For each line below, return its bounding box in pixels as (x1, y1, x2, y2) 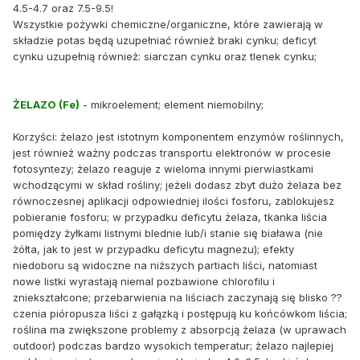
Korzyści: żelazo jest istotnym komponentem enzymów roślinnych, (13, 129, 344, 143)
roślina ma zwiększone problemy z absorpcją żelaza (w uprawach (13, 322, 346, 336)
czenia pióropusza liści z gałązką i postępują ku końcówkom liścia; (13, 306, 347, 320)
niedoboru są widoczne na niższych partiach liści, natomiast (13, 258, 317, 272)
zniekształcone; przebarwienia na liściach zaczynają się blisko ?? (13, 290, 342, 304)
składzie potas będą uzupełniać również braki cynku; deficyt (13, 33, 317, 47)
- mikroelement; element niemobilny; (80, 97, 264, 111)
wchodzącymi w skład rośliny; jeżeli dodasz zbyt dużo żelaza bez (13, 178, 342, 191)
